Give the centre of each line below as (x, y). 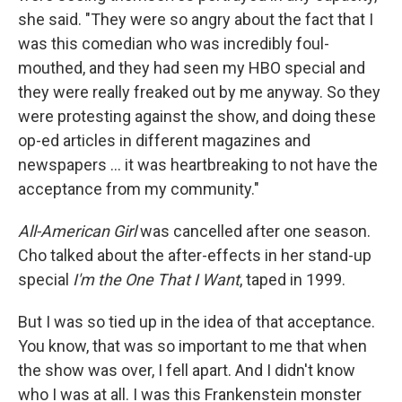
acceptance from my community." (139, 189)
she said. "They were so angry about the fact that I (196, 19)
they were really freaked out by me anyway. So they (199, 92)
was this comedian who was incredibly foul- (174, 44)
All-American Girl (77, 231)
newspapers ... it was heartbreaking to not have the (198, 165)
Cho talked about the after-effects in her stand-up (195, 255)
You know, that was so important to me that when (192, 346)
